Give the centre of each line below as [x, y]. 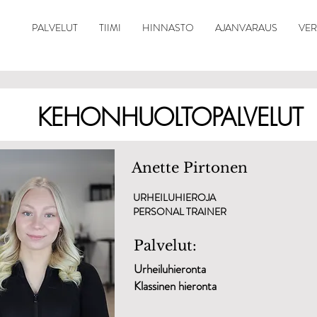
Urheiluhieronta [170, 269]
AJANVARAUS [246, 28]
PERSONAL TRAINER [180, 212]
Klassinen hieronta [175, 286]
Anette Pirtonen [190, 168]
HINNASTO [168, 28]
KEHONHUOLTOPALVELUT [170, 117]
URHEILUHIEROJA [174, 197]
